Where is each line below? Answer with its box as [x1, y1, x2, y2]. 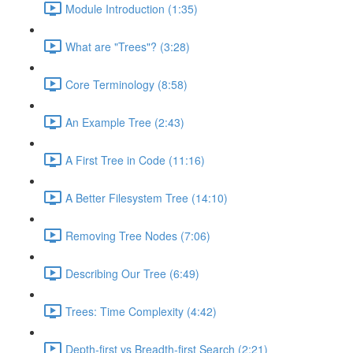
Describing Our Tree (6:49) [65, 265, 199, 281]
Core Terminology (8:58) [65, 76, 188, 92]
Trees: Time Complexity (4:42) [65, 303, 217, 319]
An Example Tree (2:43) [65, 113, 184, 130]
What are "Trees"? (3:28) [65, 38, 190, 54]
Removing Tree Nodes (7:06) [65, 227, 210, 243]
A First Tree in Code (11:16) [65, 151, 205, 168]
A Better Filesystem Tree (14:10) [65, 189, 228, 206]
